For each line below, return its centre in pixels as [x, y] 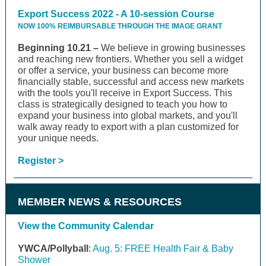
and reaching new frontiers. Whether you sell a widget [130, 59]
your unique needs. [58, 138]
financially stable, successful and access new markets [131, 82]
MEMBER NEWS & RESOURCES [100, 202]
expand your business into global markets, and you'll [128, 115]
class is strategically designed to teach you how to [123, 104]
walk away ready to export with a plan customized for [128, 127]
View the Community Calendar [86, 226]
